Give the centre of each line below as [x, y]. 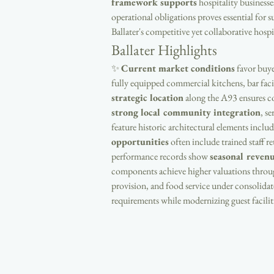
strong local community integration [186, 112]
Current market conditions [178, 68]
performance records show [161, 156]
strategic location [147, 98]
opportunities [140, 142]
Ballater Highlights [164, 50]
